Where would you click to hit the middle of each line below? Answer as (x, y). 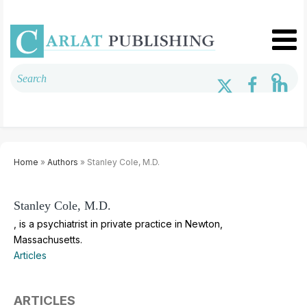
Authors (63, 162)
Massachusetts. (48, 239)
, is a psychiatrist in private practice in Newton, (118, 223)
